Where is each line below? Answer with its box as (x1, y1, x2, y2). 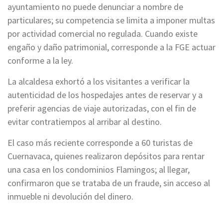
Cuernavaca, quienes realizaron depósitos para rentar (7, 150, 205, 162)
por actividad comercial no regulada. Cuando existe (7, 27, 198, 39)
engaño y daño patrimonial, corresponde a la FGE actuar (7, 41, 216, 53)
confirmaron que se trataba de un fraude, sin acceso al (7, 177, 210, 189)
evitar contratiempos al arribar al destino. (7, 115, 162, 127)
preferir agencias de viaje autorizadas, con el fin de (7, 102, 196, 114)
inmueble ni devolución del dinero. (7, 190, 133, 202)
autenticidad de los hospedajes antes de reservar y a (7, 89, 203, 101)
